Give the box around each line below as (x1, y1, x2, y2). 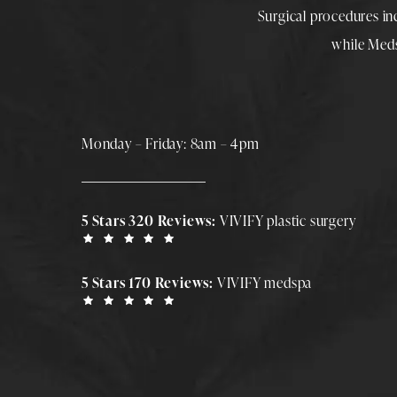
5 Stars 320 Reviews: (82, 210, 220, 230)
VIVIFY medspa (216, 272, 313, 292)
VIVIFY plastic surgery (219, 210, 356, 230)
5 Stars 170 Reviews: (82, 272, 217, 292)
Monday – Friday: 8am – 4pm (82, 133, 260, 153)
